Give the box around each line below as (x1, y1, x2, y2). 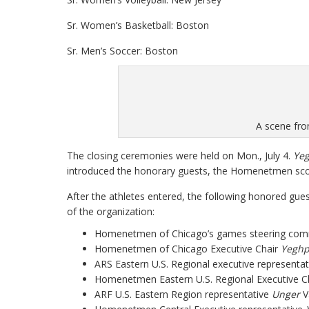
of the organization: (67, 205, 154, 218)
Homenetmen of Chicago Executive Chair (94, 242, 281, 255)
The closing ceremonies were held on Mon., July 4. (67, 149, 293, 162)
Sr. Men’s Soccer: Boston (67, 44, 178, 57)
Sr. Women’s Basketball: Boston (67, 19, 209, 32)
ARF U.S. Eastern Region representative (94, 288, 272, 301)
